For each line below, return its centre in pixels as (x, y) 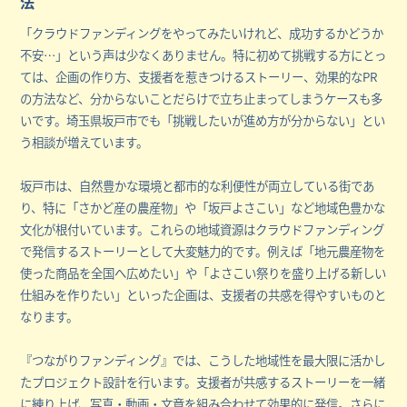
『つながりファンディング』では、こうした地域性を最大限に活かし (203, 360)
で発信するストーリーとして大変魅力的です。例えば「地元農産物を (203, 251)
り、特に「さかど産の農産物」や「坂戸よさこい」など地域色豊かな (203, 208)
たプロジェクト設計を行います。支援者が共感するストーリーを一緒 (203, 382)
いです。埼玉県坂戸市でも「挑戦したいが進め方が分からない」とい (203, 120)
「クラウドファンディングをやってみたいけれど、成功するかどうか (202, 33)
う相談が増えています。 (84, 142)
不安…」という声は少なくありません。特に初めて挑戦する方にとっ (203, 55)
